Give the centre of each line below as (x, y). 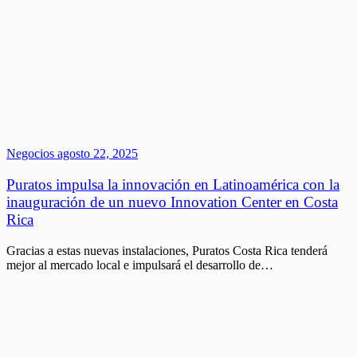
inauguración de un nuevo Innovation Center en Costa (172, 202)
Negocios (30, 154)
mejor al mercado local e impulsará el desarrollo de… (140, 265)
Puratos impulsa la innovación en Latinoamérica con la (173, 185)
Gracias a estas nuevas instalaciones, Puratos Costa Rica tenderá (167, 250)
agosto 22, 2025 (96, 154)
